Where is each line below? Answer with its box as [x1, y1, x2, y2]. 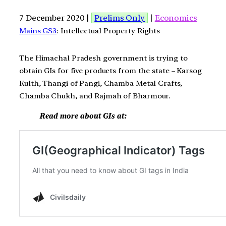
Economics [154, 13, 197, 23]
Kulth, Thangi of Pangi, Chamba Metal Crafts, [19, 79, 182, 88]
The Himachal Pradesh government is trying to [19, 53, 188, 63]
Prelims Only [94, 13, 145, 23]
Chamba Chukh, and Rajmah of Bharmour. [19, 91, 171, 101]
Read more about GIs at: [39, 111, 126, 121]
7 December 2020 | [19, 13, 92, 23]
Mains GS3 [19, 26, 57, 35]
